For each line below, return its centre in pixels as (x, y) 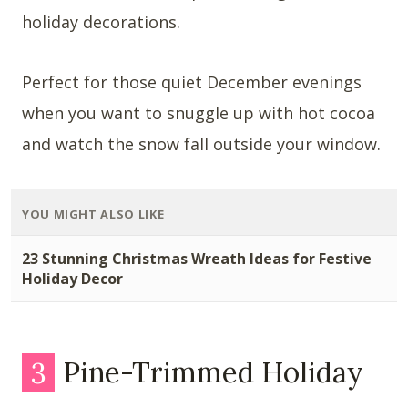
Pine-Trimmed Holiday (210, 372)
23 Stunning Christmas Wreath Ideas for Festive (197, 258)
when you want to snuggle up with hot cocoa (199, 112)
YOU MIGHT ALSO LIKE (93, 214)
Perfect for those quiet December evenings (192, 82)
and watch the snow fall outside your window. (201, 143)
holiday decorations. (101, 21)
